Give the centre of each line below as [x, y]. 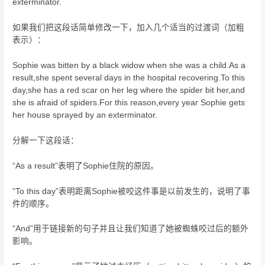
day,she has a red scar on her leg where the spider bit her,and [129, 90]
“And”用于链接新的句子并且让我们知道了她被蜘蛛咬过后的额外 [131, 229]
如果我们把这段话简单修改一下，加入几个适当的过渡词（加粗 [129, 28]
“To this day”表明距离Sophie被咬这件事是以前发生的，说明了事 [132, 191]
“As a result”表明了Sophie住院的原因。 [86, 166]
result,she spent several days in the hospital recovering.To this [129, 77]
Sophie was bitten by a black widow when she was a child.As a [129, 65]
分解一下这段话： [46, 140]
